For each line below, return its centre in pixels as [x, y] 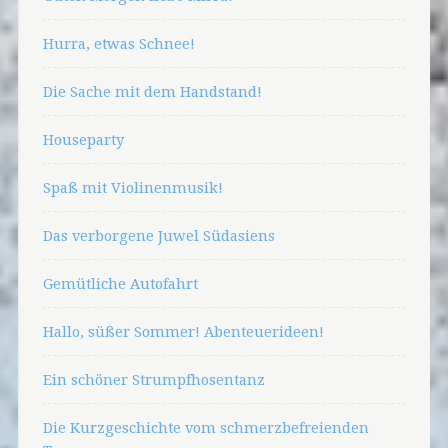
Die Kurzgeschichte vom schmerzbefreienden [205, 427]
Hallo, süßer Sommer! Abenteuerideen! [183, 331]
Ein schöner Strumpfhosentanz [153, 379]
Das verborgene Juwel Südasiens [158, 235]
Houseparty [83, 139]
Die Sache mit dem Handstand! [152, 91]
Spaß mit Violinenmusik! [132, 187]
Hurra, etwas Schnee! [118, 43]
